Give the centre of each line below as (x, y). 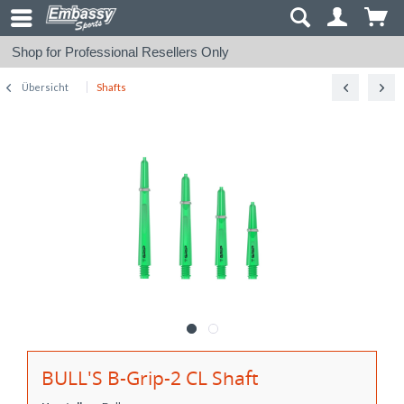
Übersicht (45, 87)
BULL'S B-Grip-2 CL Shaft (150, 378)
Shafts (111, 87)
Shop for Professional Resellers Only (120, 52)
